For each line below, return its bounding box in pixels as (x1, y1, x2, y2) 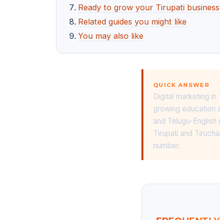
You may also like (78, 31, 143, 41)
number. (153, 140, 180, 150)
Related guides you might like (78, 17, 187, 27)
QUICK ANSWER (153, 81, 210, 88)
